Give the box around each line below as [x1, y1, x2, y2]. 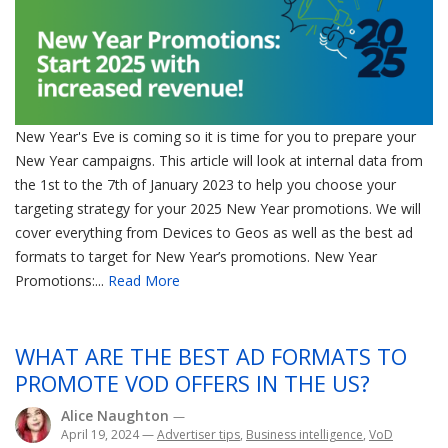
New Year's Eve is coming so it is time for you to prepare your [15, 127, 416, 147]
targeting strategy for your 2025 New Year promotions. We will [15, 199, 421, 219]
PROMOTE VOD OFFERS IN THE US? [15, 368, 370, 399]
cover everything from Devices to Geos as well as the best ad [15, 223, 413, 243]
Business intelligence [246, 426, 363, 444]
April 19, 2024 [61, 426, 142, 444]
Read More [108, 271, 180, 291]
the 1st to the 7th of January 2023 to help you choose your [15, 175, 396, 195]
